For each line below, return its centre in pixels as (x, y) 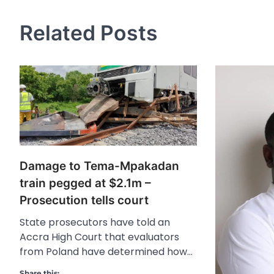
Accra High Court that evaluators (99, 237)
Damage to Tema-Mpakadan (99, 166)
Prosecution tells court (84, 200)
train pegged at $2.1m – (85, 183)
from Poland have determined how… (106, 251)
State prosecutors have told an (95, 222)
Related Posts (89, 32)
